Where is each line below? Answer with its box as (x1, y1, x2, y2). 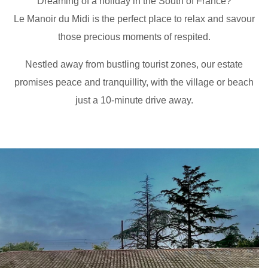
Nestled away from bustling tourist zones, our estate (25, 59, 243, 69)
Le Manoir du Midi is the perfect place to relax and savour (13, 14, 255, 24)
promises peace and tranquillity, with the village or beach (14, 77, 254, 87)
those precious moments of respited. (57, 32, 211, 42)
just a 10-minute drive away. (75, 95, 193, 105)
